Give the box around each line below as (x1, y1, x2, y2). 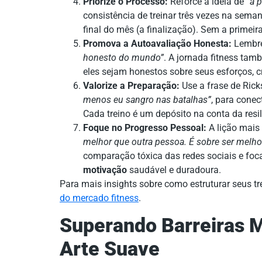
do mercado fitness (60, 192, 139, 204)
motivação (83, 164, 127, 176)
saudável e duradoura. (127, 164, 221, 176)
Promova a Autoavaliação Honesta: (83, 38, 232, 50)
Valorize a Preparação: (83, 80, 180, 92)
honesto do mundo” (83, 52, 164, 64)
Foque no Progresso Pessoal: (83, 122, 206, 134)
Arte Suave (60, 237, 160, 260)
